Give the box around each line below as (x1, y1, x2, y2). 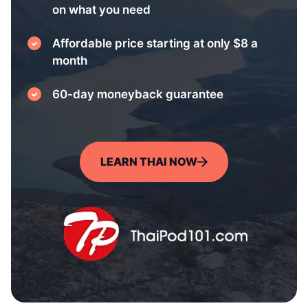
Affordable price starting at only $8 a (52, 36, 258, 50)
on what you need (52, 2, 151, 16)
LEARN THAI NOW (100, 154, 197, 168)
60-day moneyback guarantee (52, 87, 223, 101)
